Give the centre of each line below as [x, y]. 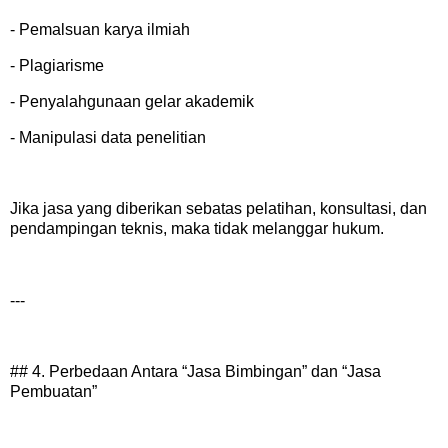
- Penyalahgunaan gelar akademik [132, 101]
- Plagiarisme [57, 65]
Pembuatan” [53, 392]
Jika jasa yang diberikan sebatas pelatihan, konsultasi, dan [218, 209]
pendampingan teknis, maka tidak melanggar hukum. [197, 229]
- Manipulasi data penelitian [108, 137]
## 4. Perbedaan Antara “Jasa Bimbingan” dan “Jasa [195, 372]
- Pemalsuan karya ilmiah [100, 30]
